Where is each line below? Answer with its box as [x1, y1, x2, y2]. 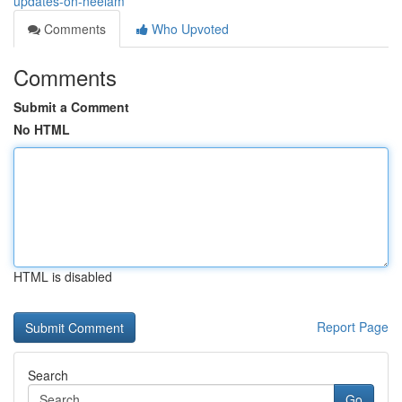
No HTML [13, 120, 70, 138]
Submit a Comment [13, 98, 129, 116]
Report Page [317, 318, 389, 336]
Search [28, 366, 68, 384]
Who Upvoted [148, 20, 229, 38]
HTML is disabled [13, 267, 112, 285]
